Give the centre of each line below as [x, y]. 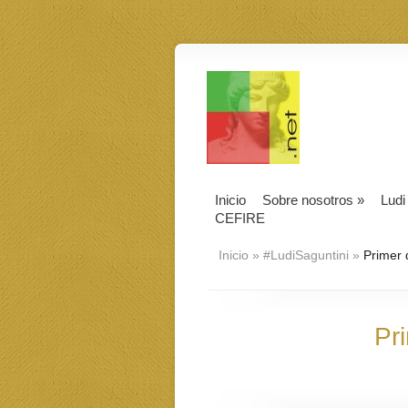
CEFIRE [240, 218]
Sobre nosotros [308, 200]
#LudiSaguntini [306, 255]
